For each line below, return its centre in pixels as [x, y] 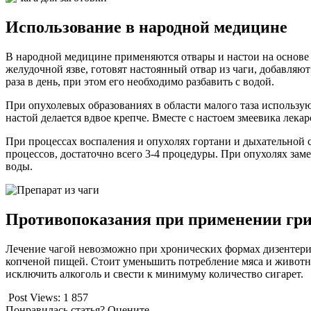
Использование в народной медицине [146, 27]
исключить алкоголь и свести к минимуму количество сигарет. [154, 274]
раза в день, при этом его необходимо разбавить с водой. [140, 81]
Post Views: [34, 297]
